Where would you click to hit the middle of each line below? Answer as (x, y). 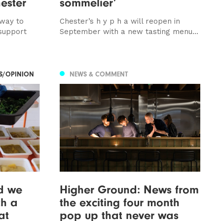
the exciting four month (119, 202)
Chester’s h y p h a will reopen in (120, 21)
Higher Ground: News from (129, 189)
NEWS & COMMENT (98, 74)
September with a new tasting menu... (129, 31)
